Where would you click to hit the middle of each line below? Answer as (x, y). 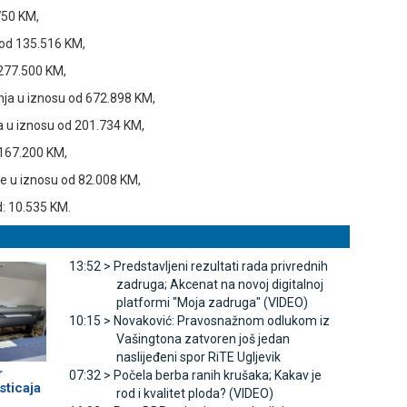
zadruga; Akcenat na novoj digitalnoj (219, 285)
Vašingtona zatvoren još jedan (203, 339)
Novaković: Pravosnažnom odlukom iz (221, 321)
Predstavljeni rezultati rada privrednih (220, 267)
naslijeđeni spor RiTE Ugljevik (198, 357)
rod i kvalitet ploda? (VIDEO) (194, 394)
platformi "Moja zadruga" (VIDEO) (212, 303)
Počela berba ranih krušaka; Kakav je (217, 376)
